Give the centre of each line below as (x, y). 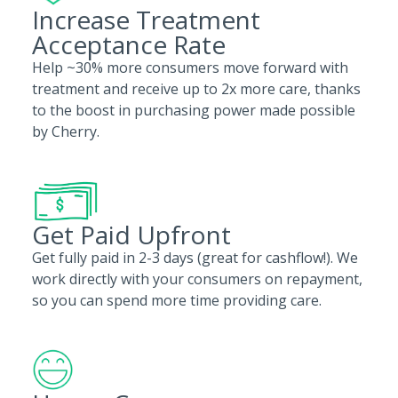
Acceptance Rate (129, 44)
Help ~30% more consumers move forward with (190, 68)
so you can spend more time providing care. (177, 300)
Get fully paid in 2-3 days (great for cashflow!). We (195, 258)
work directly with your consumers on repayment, (197, 279)
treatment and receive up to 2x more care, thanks (196, 89)
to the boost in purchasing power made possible (194, 110)
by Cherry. (69, 131)
